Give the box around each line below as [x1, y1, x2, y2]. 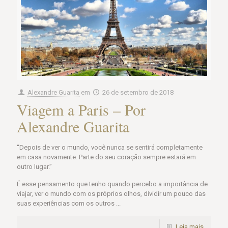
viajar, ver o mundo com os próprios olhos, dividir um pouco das [17, 189, 206, 197]
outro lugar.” [17, 162, 52, 170]
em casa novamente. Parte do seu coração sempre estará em [17, 153, 196, 161]
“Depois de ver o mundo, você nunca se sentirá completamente [17, 143, 203, 151]
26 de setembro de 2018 [102, 88, 174, 96]
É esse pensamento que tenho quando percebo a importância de [17, 180, 208, 188]
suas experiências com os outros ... [17, 199, 121, 207]
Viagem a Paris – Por [17, 99, 146, 120]
